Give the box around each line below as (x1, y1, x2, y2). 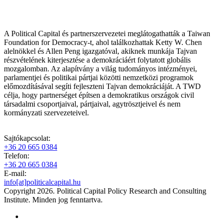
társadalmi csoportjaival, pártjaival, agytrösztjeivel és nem (4, 99, 180, 108)
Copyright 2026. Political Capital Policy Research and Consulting (4, 186, 206, 195)
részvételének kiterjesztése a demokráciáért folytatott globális (4, 55, 191, 64)
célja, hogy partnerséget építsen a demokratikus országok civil (4, 90, 194, 99)
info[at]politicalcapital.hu (4, 177, 81, 186)
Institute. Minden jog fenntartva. (4, 195, 103, 204)
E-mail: (4, 169, 26, 177)
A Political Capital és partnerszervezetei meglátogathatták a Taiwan (4, 29, 210, 38)
